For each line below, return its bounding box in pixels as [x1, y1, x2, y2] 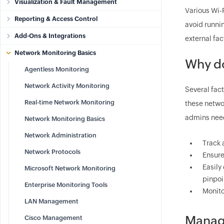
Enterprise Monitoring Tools [24, 181, 107, 188]
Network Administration [24, 131, 96, 139]
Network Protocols [24, 148, 80, 155]
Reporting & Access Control [14, 15, 97, 22]
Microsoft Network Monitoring [24, 164, 115, 172]
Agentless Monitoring [24, 65, 89, 73]
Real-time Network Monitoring [24, 98, 114, 106]
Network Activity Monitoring [24, 82, 109, 89]
